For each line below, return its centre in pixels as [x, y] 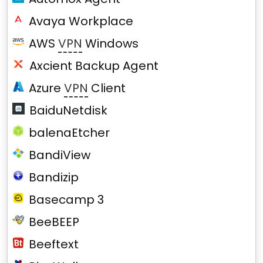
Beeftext [54, 244]
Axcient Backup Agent [94, 66]
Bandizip [54, 177]
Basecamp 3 [67, 200]
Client [107, 88]
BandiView [60, 155]
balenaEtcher [69, 133]
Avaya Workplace [81, 21]
